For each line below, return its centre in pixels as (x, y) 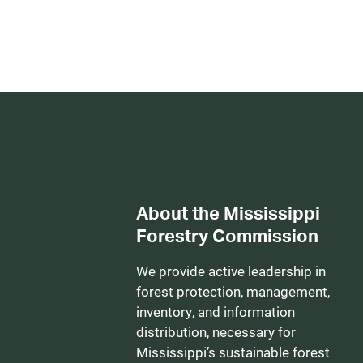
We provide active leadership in (231, 271)
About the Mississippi (228, 213)
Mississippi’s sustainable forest (233, 352)
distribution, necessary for (216, 332)
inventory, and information (216, 312)
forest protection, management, (233, 291)
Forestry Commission (227, 235)
